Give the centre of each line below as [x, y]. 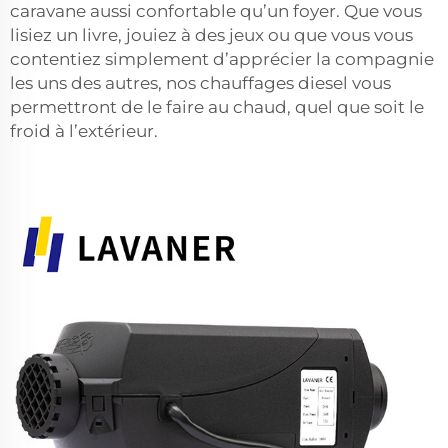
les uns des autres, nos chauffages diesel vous [200, 83]
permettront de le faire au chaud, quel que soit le [217, 107]
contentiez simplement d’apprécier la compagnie [222, 59]
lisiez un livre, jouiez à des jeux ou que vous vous [211, 35]
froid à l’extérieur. [84, 131]
